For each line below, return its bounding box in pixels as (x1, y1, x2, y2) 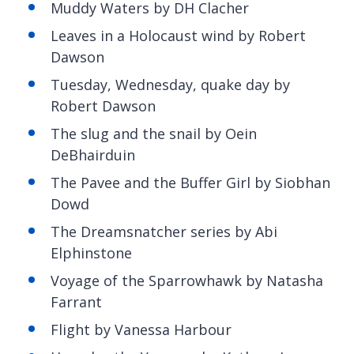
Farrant (51, 292, 102, 311)
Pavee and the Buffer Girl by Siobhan (81, 172, 330, 192)
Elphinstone (51, 243, 136, 262)
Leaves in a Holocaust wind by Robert (51, 25, 306, 45)
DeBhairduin (51, 145, 139, 164)
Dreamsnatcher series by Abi (81, 221, 277, 241)
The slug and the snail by (51, 123, 225, 143)
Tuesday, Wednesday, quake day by (51, 74, 290, 94)
